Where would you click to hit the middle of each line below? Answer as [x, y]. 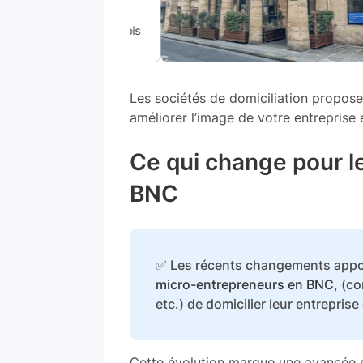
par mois [87, 30]
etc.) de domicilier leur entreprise [257, 304]
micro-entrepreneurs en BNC [245, 284]
